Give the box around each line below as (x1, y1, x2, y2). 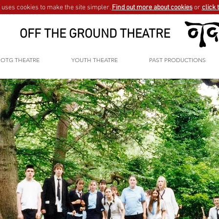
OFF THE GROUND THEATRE (20, 27, 170, 42)
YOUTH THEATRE (71, 56, 118, 64)
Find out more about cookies (111, 3, 193, 12)
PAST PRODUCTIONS (149, 56, 206, 64)
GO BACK (56, 152, 85, 157)
